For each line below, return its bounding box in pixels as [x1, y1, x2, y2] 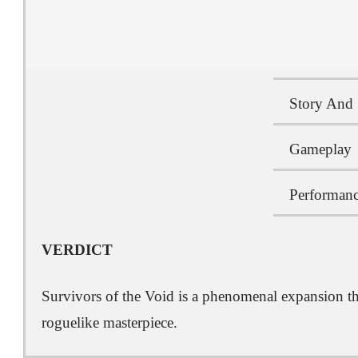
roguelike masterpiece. [42, 314, 177, 331]
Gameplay [288, 141, 352, 157]
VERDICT [42, 241, 113, 258]
